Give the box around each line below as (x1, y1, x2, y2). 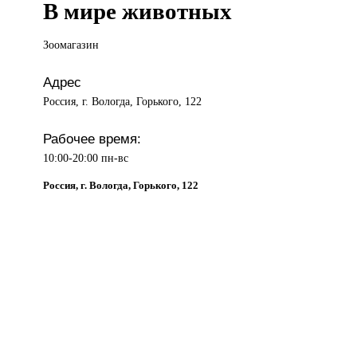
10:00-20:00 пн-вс (43, 151, 129, 165)
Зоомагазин (43, 38, 100, 52)
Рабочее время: (43, 131, 142, 147)
